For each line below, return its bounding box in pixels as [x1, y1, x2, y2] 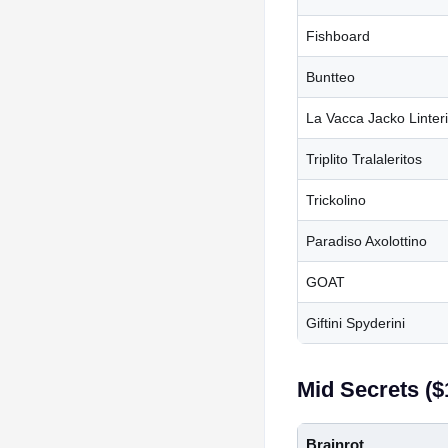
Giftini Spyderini [306, 314, 405, 331]
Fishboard [306, 27, 370, 44]
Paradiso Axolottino [306, 232, 427, 249]
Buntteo [306, 68, 355, 85]
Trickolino [306, 191, 366, 208]
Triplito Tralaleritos [306, 150, 422, 167]
